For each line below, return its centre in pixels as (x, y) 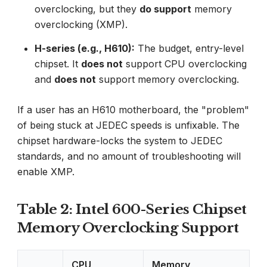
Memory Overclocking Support (128, 227)
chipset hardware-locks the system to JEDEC (120, 141)
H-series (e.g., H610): (84, 48)
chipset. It (58, 63)
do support (165, 9)
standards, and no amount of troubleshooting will (129, 156)
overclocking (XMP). (81, 24)
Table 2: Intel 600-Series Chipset (132, 209)
